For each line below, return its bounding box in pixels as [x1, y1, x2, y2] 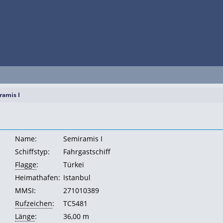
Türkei [63, 160, 84, 169]
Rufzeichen [15, 199, 52, 208]
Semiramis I [63, 134, 103, 143]
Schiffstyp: [15, 147, 50, 156]
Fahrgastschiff [63, 147, 111, 156]
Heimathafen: [15, 173, 60, 182]
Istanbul [63, 173, 91, 182]
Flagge [15, 160, 36, 169]
